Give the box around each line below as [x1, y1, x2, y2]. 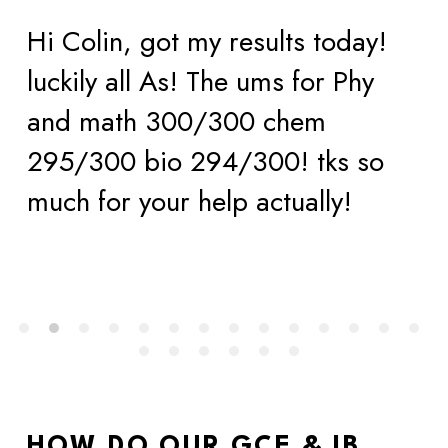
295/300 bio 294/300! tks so [26, 141, 384, 182]
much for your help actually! [26, 181, 352, 222]
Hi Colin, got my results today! [26, 21, 387, 62]
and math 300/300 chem [26, 101, 326, 142]
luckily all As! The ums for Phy [26, 61, 374, 102]
